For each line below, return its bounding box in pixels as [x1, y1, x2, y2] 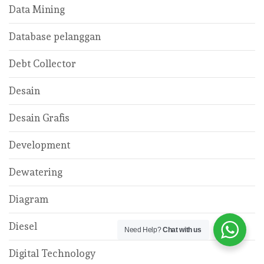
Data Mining [9, 4, 65, 15]
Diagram [9, 193, 48, 205]
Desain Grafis [9, 112, 70, 124]
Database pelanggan [9, 31, 101, 42]
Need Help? [124, 226, 163, 234]
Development [9, 139, 70, 151]
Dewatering [9, 166, 62, 178]
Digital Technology [9, 247, 95, 259]
